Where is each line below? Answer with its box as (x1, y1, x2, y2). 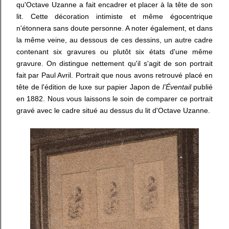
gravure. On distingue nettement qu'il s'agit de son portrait (16, 59, 213, 67)
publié (191, 83, 213, 91)
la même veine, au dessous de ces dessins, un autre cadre (16, 36, 213, 44)
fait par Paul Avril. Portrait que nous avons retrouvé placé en (16, 71, 213, 79)
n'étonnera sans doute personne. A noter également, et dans (16, 24, 213, 32)
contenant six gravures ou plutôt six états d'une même (16, 48, 213, 56)
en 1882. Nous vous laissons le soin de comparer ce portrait (16, 95, 213, 103)
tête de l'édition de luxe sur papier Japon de (16, 83, 163, 91)
